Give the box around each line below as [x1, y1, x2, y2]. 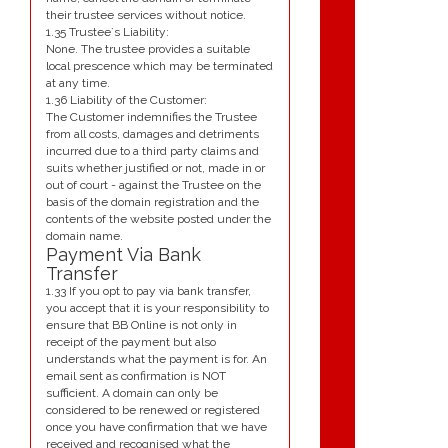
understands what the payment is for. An [46, 352, 267, 367]
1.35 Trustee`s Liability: [46, 25, 169, 40]
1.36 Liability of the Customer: [46, 93, 207, 108]
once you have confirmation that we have [46, 420, 267, 435]
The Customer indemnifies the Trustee [46, 110, 257, 125]
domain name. [46, 229, 123, 244]
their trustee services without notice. [46, 8, 246, 23]
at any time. [46, 76, 110, 91]
